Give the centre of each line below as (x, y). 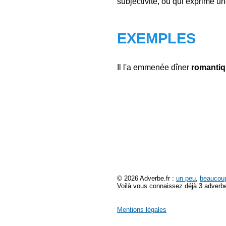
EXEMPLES (156, 38)
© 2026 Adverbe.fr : (147, 179)
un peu (186, 179)
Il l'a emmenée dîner (154, 67)
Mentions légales (142, 210)
